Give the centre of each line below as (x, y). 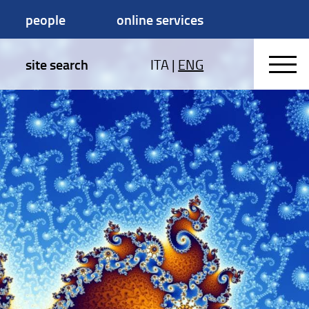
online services (160, 19)
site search (57, 64)
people (45, 19)
